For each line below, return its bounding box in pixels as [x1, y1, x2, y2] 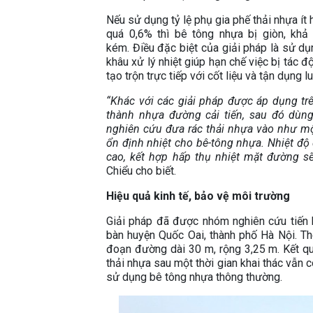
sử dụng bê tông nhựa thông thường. [106, 270, 282, 284]
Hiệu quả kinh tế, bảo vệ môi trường [106, 189, 290, 203]
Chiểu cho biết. [106, 164, 176, 178]
